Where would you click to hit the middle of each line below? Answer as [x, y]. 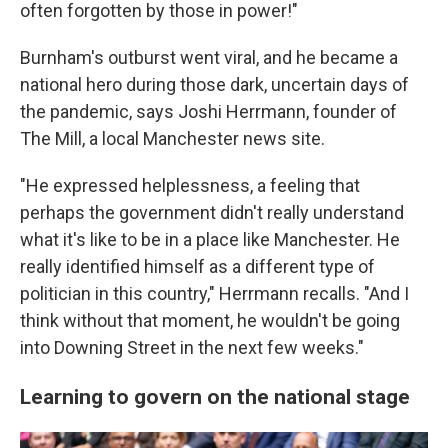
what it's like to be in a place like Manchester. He [210, 239]
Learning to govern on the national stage [215, 396]
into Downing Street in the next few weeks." [192, 347]
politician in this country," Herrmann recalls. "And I [214, 293]
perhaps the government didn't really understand [212, 212]
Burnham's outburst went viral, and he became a [209, 57]
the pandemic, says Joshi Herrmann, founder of [208, 111]
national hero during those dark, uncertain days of [214, 84]
